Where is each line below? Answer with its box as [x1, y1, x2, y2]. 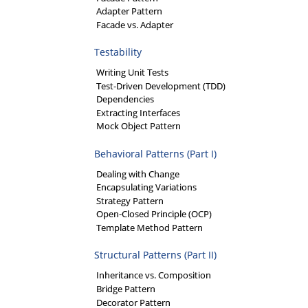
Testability [94, 45, 142, 59]
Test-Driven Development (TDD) [96, 79, 225, 92]
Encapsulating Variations [96, 181, 197, 194]
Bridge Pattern [96, 283, 155, 295]
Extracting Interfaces [96, 106, 180, 119]
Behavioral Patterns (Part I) [94, 146, 217, 160]
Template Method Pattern [96, 221, 203, 234]
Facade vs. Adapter [96, 18, 173, 31]
